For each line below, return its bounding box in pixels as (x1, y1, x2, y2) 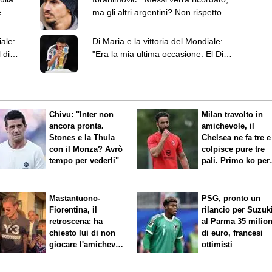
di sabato (49, 251, 84, 260)
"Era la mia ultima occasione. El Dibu (92, 49, 233, 59)
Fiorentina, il (49, 205, 98, 214)
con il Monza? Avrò (49, 144, 123, 154)
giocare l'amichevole (49, 239, 127, 249)
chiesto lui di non (49, 228, 116, 237)
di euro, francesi (202, 228, 263, 237)
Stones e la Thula (49, 132, 115, 142)
